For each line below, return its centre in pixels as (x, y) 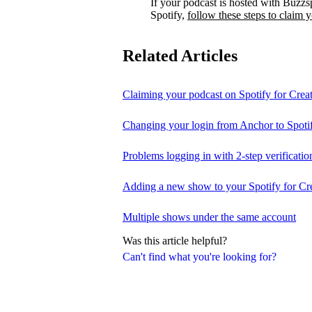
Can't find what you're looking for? (200, 256)
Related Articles (180, 55)
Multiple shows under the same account (209, 217)
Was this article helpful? (175, 241)
